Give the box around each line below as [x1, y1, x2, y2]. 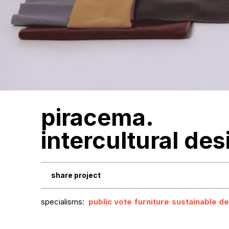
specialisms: [40, 197, 84, 207]
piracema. [40, 103, 154, 131]
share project [51, 171, 101, 179]
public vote [88, 197, 132, 207]
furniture [134, 197, 169, 207]
